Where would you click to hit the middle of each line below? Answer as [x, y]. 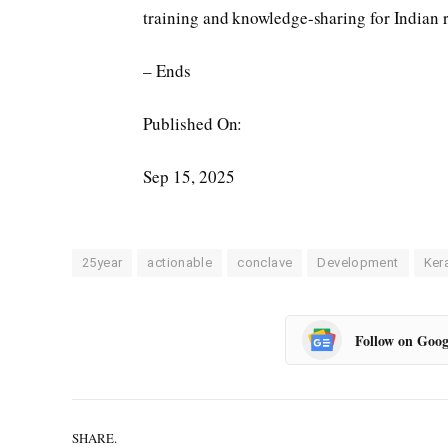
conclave [265, 263]
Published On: [193, 124]
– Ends [167, 71]
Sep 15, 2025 [189, 177]
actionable [180, 263]
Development [358, 263]
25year [102, 263]
